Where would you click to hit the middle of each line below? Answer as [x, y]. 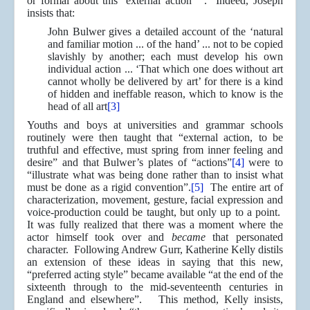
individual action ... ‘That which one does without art [165, 69]
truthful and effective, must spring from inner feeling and [155, 150]
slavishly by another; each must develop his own [165, 57]
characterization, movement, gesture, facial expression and [155, 200]
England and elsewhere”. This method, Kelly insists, [155, 300]
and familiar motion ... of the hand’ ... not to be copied [165, 44]
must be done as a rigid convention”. [109, 188]
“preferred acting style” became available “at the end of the [155, 275]
